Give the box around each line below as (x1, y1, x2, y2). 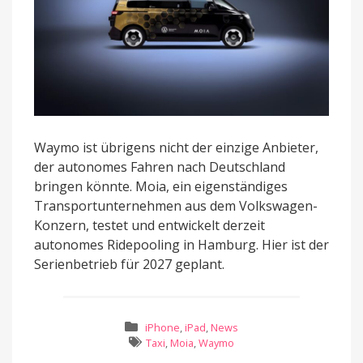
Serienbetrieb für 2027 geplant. (34, 254, 224, 273)
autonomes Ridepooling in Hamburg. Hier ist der (34, 235, 329, 254)
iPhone (144, 320, 180, 335)
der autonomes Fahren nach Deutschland (34, 157, 285, 176)
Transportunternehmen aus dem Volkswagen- (34, 196, 318, 215)
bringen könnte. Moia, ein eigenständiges (34, 177, 288, 195)
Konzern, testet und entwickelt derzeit (34, 216, 265, 234)
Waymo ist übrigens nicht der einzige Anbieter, (34, 138, 318, 156)
